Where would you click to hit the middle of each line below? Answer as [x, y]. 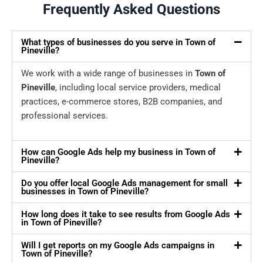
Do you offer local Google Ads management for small [124, 183]
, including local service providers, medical [138, 88]
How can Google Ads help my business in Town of [118, 152]
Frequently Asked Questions [131, 10]
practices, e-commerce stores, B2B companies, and [122, 102]
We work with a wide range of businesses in [108, 74]
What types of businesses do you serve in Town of [118, 43]
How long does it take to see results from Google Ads [126, 215]
